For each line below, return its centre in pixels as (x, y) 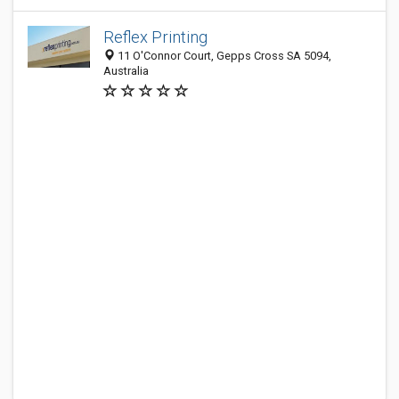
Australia (126, 71)
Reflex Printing (155, 37)
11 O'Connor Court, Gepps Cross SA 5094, (223, 56)
